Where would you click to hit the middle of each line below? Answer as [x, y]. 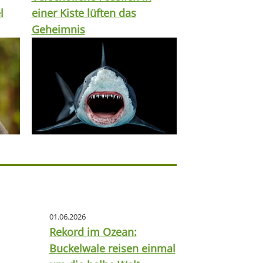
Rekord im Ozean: [93, 232]
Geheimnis [58, 29]
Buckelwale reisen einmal [112, 249]
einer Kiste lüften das [84, 13]
